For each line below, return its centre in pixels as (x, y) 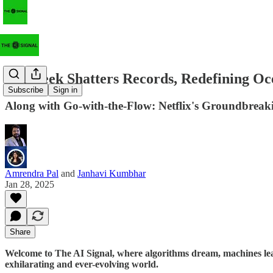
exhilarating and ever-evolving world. (82, 264)
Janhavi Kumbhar (112, 173)
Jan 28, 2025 (30, 184)
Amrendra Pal (32, 173)
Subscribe (26, 90)
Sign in (65, 90)
